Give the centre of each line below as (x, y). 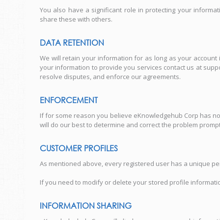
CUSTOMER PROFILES (79, 148)
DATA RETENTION (72, 42)
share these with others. (76, 19)
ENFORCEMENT (69, 100)
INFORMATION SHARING (86, 206)
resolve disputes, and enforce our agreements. (110, 77)
